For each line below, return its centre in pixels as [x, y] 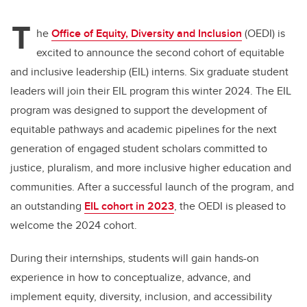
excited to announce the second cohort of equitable [160, 53]
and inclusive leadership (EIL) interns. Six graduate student [149, 72]
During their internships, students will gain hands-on [135, 258]
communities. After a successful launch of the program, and [152, 187]
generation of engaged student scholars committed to [139, 149]
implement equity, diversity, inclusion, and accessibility [141, 297]
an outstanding [47, 206]
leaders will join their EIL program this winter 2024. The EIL [151, 91]
